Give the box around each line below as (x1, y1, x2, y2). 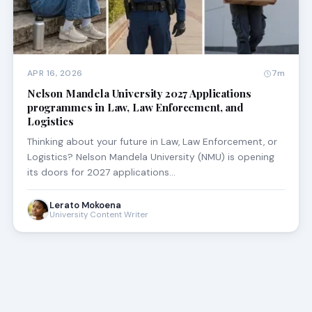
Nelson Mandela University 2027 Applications (26, 86, 251, 101)
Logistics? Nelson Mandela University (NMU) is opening (26, 150, 274, 164)
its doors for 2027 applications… (26, 166, 175, 179)
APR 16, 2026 (26, 68, 83, 79)
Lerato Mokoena (49, 199, 121, 212)
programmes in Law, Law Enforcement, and (26, 100, 244, 115)
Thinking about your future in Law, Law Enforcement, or (26, 135, 277, 148)
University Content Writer (49, 210, 148, 221)
